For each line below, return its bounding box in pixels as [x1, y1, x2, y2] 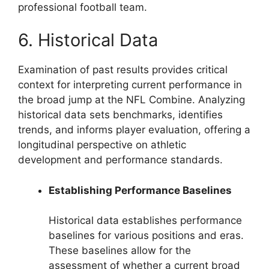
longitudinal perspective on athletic [18, 139, 186, 151]
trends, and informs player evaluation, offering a [18, 124, 250, 136]
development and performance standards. [18, 154, 223, 166]
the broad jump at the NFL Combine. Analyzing [18, 94, 245, 106]
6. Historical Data [18, 29, 158, 51]
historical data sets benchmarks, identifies [18, 109, 223, 121]
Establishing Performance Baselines [49, 184, 232, 196]
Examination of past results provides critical [18, 64, 228, 76]
